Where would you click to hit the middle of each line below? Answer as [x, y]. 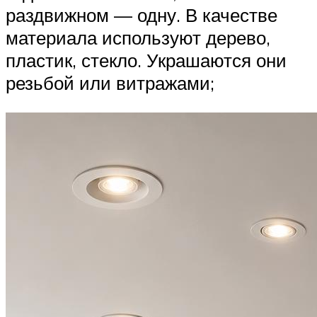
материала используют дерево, [138, 37]
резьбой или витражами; [110, 82]
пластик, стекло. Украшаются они [146, 60]
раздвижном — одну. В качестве [142, 15]
